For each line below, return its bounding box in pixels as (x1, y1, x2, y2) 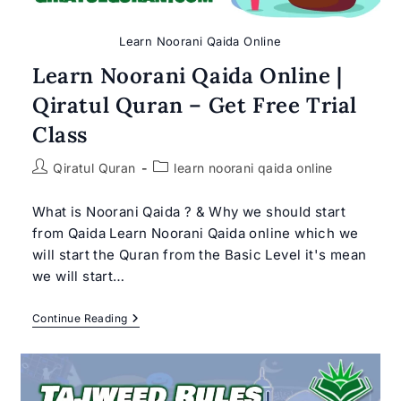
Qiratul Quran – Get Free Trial (31, 90, 357, 119)
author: (30, 177, 75, 193)
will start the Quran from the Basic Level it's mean (31, 245, 367, 263)
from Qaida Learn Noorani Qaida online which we (31, 224, 359, 242)
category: (151, 177, 212, 193)
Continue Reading (31, 311, 128, 325)
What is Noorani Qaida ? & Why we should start (31, 202, 346, 220)
